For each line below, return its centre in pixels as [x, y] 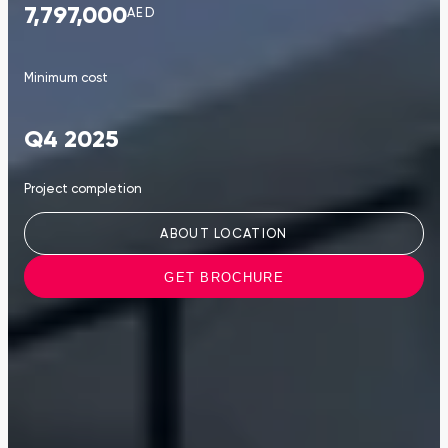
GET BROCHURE [224, 277]
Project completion [83, 190]
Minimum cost [66, 79]
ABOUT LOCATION [224, 234]
